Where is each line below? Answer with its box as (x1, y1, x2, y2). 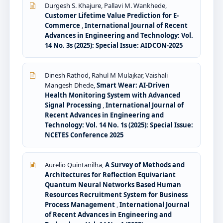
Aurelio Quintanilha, (45, 160, 105, 169)
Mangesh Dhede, (45, 80, 97, 90)
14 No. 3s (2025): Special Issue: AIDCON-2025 (45, 40, 183, 50)
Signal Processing (45, 100, 103, 110)
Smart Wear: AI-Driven (97, 80, 170, 90)
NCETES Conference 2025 (45, 130, 123, 139)
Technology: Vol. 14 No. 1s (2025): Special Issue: (45, 120, 193, 129)
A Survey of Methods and (105, 160, 185, 169)
